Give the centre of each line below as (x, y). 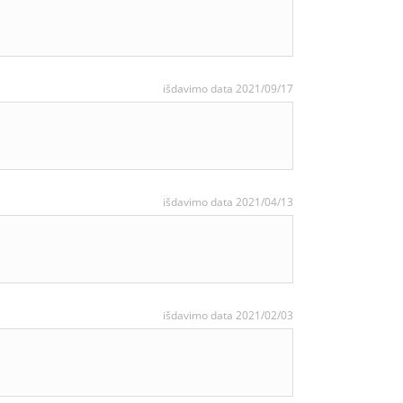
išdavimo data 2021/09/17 (228, 89)
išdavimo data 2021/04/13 (228, 202)
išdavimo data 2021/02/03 (228, 315)
